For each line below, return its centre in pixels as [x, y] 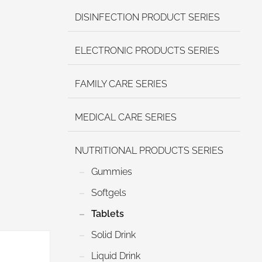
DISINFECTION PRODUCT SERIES [147, 17]
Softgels [109, 193]
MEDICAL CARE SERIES [126, 117]
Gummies [112, 172]
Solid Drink [113, 235]
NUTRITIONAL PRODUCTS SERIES [149, 151]
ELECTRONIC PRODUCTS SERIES [147, 51]
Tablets [108, 214]
